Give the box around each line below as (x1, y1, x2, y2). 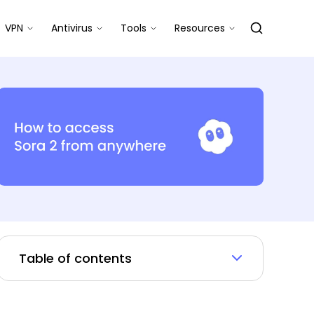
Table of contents (19, 250, 132, 267)
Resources (175, 21, 225, 35)
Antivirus (51, 21, 93, 35)
